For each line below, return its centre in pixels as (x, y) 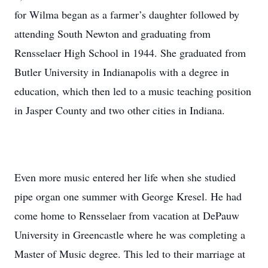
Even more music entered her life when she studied (125, 177)
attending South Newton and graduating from (112, 33)
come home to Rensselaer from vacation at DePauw (127, 215)
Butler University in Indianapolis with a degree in (122, 72)
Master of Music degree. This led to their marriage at (130, 254)
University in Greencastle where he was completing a (130, 234)
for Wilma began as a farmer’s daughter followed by (127, 14)
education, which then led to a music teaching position (133, 91)
